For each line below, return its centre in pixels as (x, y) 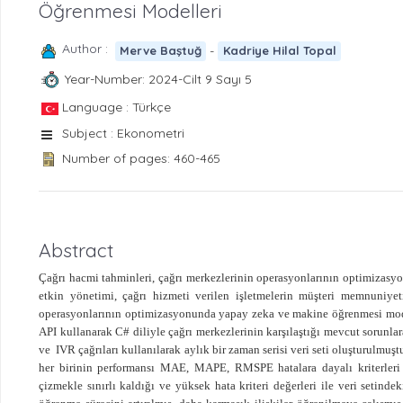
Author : (89, 48)
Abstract (76, 251)
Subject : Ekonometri (123, 133)
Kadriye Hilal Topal (279, 51)
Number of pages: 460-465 (141, 158)
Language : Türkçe (116, 107)
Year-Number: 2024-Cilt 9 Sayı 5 (158, 80)
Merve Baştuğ (161, 51)
